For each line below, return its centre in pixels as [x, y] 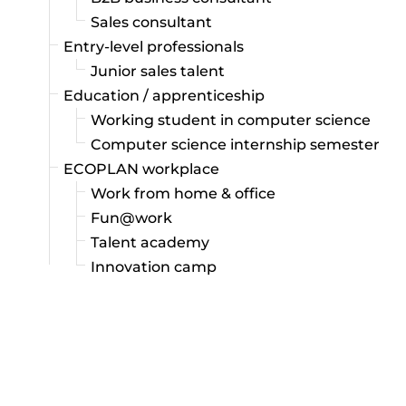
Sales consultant [151, 23]
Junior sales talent [158, 72]
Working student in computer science [231, 121]
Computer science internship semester [235, 145]
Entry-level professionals [154, 47]
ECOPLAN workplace [141, 169]
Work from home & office [183, 194]
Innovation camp [154, 267]
